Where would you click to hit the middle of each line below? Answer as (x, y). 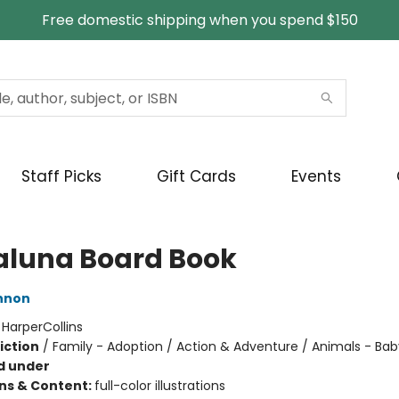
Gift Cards (196, 176)
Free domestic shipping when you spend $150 (199, 20)
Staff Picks (61, 176)
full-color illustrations (159, 386)
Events (316, 176)
